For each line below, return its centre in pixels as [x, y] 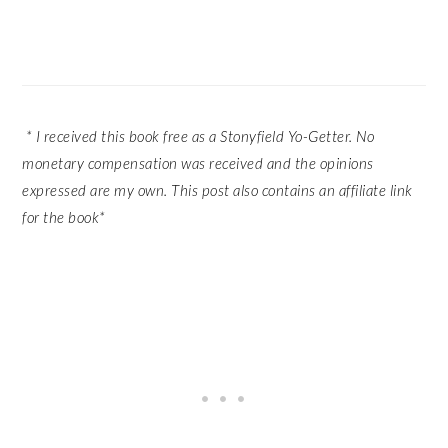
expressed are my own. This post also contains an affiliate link [217, 190]
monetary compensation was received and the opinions [198, 163]
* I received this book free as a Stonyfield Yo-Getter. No [198, 136]
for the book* [64, 217]
